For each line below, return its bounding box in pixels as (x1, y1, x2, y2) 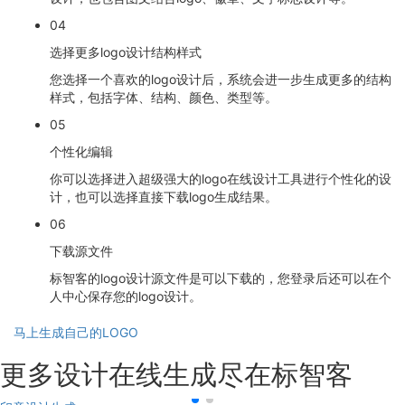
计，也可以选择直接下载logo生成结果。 (50, 189, 278, 205)
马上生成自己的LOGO (14, 325, 138, 341)
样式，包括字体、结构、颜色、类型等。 (50, 89, 278, 106)
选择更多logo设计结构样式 (50, 44, 202, 61)
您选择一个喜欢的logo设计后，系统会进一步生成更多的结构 (50, 71, 391, 88)
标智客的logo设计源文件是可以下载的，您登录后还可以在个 (50, 270, 391, 287)
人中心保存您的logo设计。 (50, 288, 202, 305)
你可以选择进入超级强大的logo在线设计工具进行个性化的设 (50, 171, 391, 187)
